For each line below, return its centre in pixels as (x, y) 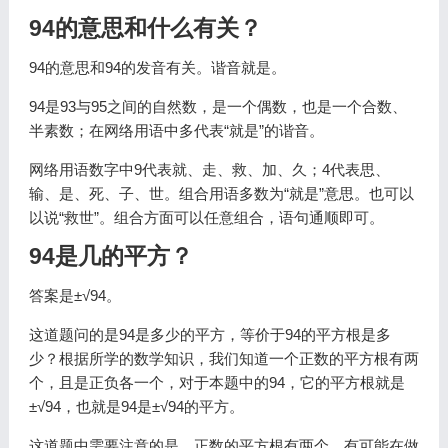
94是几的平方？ (110, 256)
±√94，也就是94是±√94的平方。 (136, 406)
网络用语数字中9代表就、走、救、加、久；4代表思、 (209, 169)
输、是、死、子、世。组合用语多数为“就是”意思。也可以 (221, 193)
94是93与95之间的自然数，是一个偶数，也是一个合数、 (217, 106)
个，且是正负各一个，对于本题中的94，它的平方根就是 (216, 382)
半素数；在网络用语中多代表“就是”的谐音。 (176, 130)
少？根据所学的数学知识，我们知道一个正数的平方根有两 (223, 358)
